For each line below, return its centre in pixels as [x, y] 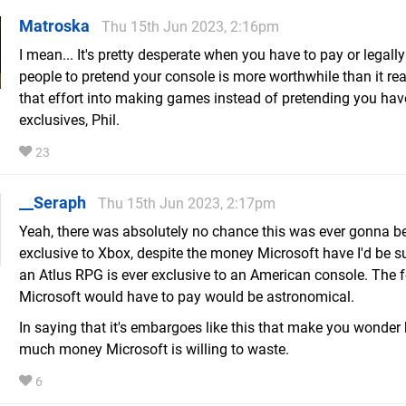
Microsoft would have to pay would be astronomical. [187, 297]
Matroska [54, 26]
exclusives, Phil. [69, 121]
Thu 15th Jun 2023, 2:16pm [190, 27]
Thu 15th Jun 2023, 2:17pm [187, 204]
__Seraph [53, 203]
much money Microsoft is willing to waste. [154, 350]
